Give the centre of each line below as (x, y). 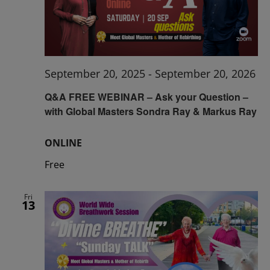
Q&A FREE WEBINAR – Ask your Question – (146, 96)
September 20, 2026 (205, 74)
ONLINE (63, 143)
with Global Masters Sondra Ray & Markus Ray (151, 111)
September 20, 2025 (95, 74)
